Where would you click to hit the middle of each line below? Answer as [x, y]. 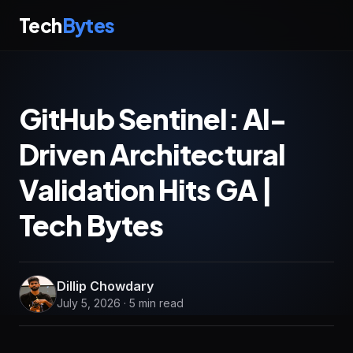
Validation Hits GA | [146, 190]
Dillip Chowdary [105, 286]
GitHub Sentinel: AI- [153, 119]
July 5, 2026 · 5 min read [120, 303]
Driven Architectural [152, 154]
